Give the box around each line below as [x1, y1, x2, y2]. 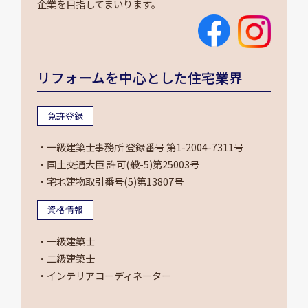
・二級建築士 [36, 250, 95, 265]
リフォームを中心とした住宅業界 [36, 67, 243, 88]
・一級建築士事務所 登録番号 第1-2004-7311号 [36, 140, 243, 155]
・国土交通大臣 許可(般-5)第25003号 [36, 157, 199, 172]
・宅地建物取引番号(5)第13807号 [36, 174, 184, 189]
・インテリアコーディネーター [36, 267, 171, 283]
